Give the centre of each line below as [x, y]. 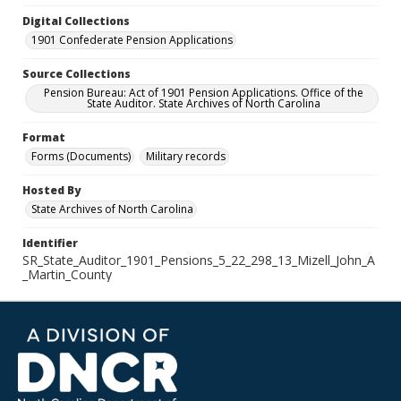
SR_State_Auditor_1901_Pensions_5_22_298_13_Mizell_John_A [199, 260]
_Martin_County [67, 274]
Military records [186, 156]
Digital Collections [76, 21]
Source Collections [77, 74]
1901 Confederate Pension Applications [132, 40]
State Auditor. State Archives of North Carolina [203, 103]
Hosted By [51, 190]
